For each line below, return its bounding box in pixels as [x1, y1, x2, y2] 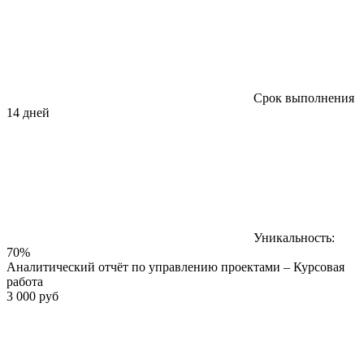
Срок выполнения [253, 90, 354, 105]
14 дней [6, 105, 50, 119]
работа [6, 274, 43, 288]
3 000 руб [6, 288, 58, 303]
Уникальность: [253, 230, 335, 245]
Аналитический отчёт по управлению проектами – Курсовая [6, 259, 344, 274]
